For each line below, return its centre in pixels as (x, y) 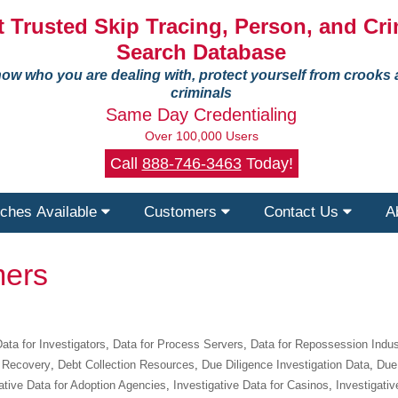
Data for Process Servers (178, 344)
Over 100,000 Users (201, 136)
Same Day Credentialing (201, 115)
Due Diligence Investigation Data (286, 365)
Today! (267, 163)
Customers (183, 212)
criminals (201, 93)
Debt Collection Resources (126, 365)
